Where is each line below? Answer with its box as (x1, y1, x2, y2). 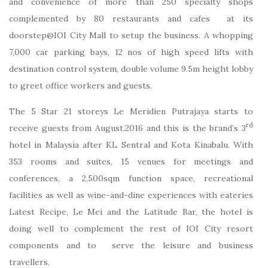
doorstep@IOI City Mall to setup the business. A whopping (9, 29, 253, 41)
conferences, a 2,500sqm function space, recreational (9, 172, 253, 184)
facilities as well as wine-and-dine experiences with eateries (9, 189, 253, 200)
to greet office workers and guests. (9, 80, 152, 91)
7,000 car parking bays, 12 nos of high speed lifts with (9, 46, 253, 57)
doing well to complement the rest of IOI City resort (9, 223, 253, 234)
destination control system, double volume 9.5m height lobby (9, 63, 253, 74)
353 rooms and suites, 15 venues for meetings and (9, 156, 253, 167)
